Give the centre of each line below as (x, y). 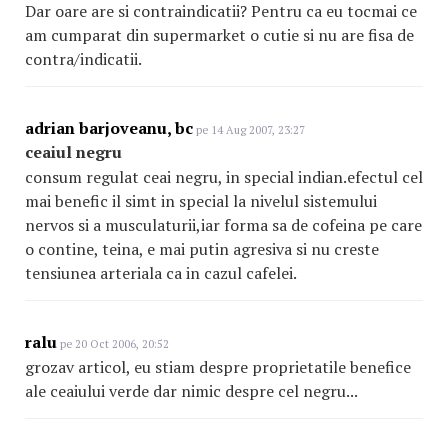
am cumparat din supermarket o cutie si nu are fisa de (219, 35)
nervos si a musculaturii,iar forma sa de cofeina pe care (223, 225)
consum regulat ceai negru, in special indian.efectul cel (224, 177)
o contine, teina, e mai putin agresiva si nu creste (202, 249)
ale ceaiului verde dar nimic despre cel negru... (191, 391)
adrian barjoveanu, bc (109, 128)
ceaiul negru (73, 152)
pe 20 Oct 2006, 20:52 (113, 344)
